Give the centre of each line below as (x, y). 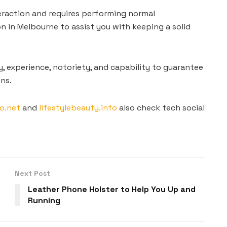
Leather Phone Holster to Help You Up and (112, 189)
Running (44, 200)
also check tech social (161, 107)
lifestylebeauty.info (78, 107)
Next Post (32, 173)
